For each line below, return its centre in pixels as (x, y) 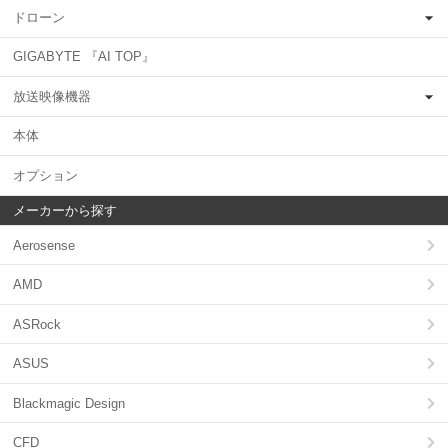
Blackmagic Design (69, 403)
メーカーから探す (65, 210)
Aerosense (44, 245)
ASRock (37, 324)
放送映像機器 (52, 96)
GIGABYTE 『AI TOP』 (84, 57)
